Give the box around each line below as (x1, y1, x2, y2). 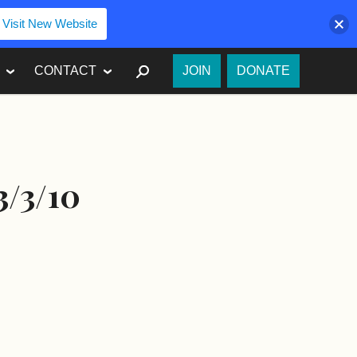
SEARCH (153, 63, 208, 76)
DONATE (237, 64, 290, 77)
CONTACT (34, 64, 96, 77)
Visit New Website (2, 17, 97, 30)
